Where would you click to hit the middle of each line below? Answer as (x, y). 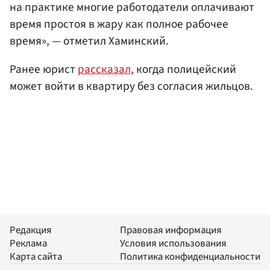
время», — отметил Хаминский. (89, 41)
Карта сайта (36, 257)
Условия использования (173, 244)
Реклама (28, 244)
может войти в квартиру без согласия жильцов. (131, 86)
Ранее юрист (44, 69)
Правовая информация (171, 231)
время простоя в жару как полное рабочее (119, 24)
